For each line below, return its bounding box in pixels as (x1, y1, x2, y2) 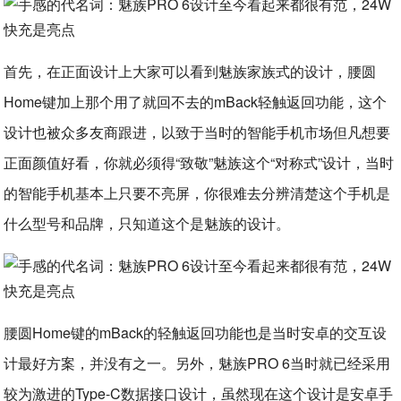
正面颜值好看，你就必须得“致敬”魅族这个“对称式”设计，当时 (4, 152, 395, 173)
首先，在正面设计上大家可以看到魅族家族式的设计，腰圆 (4, 61, 377, 81)
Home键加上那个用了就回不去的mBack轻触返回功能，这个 (4, 91, 388, 112)
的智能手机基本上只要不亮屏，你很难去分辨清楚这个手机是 (4, 183, 391, 203)
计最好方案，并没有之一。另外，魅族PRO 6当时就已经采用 (4, 353, 391, 373)
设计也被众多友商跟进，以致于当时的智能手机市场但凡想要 (4, 122, 391, 142)
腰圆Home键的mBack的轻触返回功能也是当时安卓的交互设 (4, 322, 388, 343)
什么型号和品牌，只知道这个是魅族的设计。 (4, 213, 291, 234)
